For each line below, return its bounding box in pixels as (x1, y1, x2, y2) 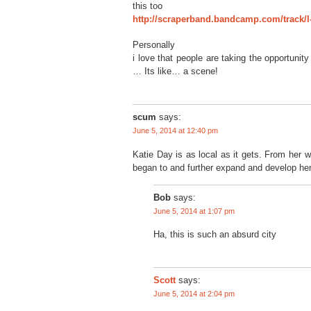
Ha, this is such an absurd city (153, 228, 276, 239)
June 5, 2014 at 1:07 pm (153, 206, 235, 215)
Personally (133, 39, 175, 50)
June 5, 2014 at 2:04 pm (153, 289, 235, 298)
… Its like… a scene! (133, 65, 218, 76)
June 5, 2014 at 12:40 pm (133, 126, 218, 135)
